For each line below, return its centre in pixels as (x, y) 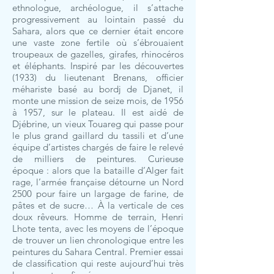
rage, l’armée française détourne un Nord (98, 182)
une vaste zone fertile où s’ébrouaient (98, 43)
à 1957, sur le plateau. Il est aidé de (98, 112)
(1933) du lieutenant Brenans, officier (98, 77)
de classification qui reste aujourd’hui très (98, 263)
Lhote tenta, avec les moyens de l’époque (98, 228)
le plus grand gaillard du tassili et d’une (98, 135)
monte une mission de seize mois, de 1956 (98, 101)
